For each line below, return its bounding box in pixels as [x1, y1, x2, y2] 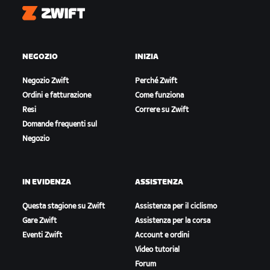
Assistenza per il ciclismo [134, 202, 217, 212]
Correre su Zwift [134, 105, 189, 115]
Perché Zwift [134, 77, 177, 86]
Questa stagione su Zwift [22, 202, 105, 212]
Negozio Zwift [22, 77, 69, 86]
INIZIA [134, 52, 159, 62]
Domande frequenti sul [22, 120, 98, 130]
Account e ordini [134, 231, 189, 240]
